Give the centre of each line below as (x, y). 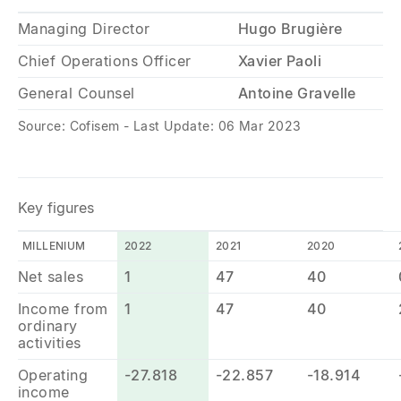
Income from (63, 309)
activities (50, 343)
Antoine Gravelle (297, 93)
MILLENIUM (54, 246)
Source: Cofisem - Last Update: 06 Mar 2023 (160, 126)
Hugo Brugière (290, 29)
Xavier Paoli (280, 61)
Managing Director (84, 29)
